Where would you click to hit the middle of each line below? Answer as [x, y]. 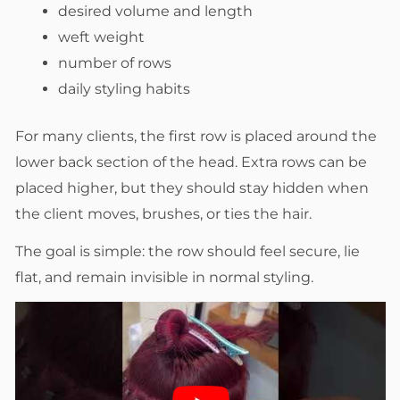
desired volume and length [155, 12]
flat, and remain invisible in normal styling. [164, 277]
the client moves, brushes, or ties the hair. [163, 214]
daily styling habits [124, 89]
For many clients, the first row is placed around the [196, 137]
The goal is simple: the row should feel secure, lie [187, 251]
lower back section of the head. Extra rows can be [191, 162]
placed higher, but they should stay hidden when [192, 188]
